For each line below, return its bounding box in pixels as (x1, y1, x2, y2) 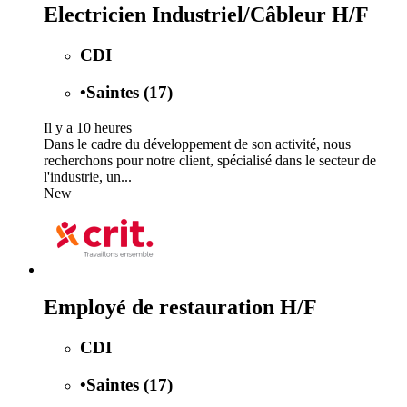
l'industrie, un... (44, 168, 132, 184)
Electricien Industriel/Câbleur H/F (44, 3, 369, 27)
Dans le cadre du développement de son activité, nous (44, 135, 351, 152)
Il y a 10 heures (44, 119, 132, 135)
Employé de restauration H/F (44, 295, 317, 320)
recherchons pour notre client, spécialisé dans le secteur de (44, 152, 376, 168)
